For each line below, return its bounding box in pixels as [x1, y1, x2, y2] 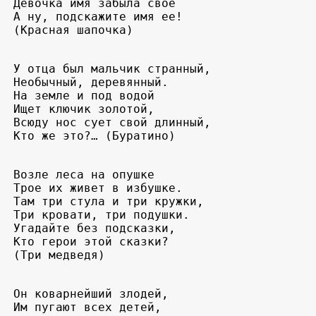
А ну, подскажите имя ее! [13, 10, 190, 24]
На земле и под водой [13, 89, 162, 103]
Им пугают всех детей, [13, 300, 169, 315]
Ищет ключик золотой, [13, 102, 162, 116]
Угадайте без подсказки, [13, 221, 183, 236]
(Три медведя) [13, 248, 105, 262]
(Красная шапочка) [13, 23, 133, 37]
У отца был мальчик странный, [13, 62, 218, 76]
